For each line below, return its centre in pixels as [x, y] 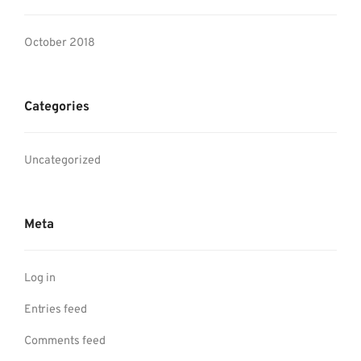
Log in [40, 278]
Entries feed [56, 310]
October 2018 [60, 43]
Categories [57, 107]
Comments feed [65, 341]
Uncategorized [62, 161]
